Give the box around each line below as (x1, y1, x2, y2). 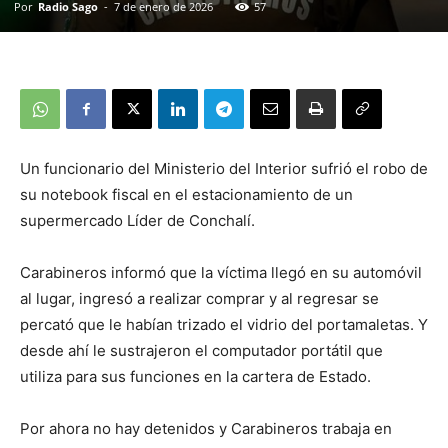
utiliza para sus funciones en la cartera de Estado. (20, 367, 371, 387)
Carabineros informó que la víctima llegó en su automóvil (20, 263, 422, 283)
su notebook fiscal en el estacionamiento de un (20, 185, 353, 205)
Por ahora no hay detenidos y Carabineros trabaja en (20, 419, 392, 439)
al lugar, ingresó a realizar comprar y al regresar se (20, 289, 379, 309)
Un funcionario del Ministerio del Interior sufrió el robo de (20, 159, 428, 179)
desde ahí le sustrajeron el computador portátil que (20, 341, 383, 361)
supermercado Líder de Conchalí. (20, 211, 255, 231)
